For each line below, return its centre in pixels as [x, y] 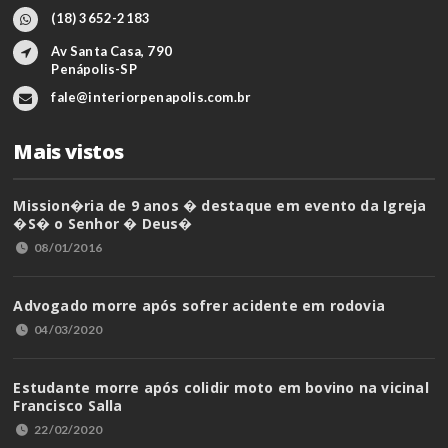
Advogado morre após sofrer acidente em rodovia [199, 306]
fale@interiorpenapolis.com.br [151, 97]
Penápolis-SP [94, 69]
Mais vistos [69, 152]
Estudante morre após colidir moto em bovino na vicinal [221, 388]
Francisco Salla [68, 406]
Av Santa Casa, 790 [111, 51]
